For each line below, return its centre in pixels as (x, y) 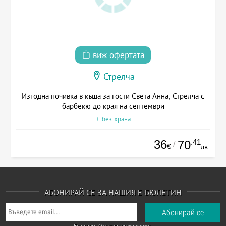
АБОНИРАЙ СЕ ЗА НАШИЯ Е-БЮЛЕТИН (113, 192)
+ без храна (113, 119)
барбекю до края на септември (113, 106)
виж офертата (117, 55)
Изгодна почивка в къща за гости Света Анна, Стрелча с (113, 96)
